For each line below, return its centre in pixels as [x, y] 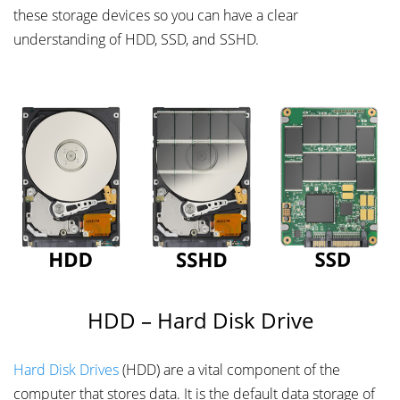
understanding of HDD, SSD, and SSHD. [136, 39]
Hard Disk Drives [66, 370]
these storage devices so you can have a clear [156, 15]
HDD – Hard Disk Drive [200, 321]
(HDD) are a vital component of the [229, 370]
